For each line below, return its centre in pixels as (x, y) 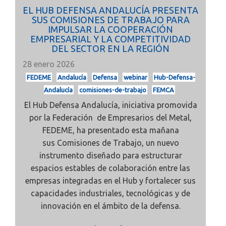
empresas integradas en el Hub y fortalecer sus (110, 181)
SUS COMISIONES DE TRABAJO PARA (110, 20)
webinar (135, 77)
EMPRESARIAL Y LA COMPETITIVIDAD (110, 39)
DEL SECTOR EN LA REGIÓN (110, 48)
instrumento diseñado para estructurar (110, 155)
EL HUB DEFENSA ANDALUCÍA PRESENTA (110, 10)
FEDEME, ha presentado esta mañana (110, 130)
